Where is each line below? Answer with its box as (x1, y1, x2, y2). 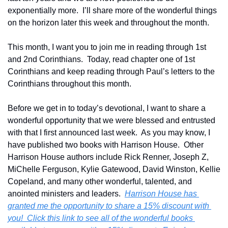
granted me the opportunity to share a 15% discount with (8, 201, 209, 210)
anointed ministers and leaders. (8, 189, 125, 198)
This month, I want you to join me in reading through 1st (8, 42, 206, 51)
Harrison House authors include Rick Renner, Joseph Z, (8, 152, 209, 161)
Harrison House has (125, 189, 197, 198)
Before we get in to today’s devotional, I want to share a (8, 103, 206, 112)
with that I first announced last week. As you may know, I (8, 128, 210, 137)
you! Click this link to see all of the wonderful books (8, 213, 193, 222)
